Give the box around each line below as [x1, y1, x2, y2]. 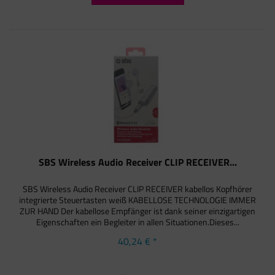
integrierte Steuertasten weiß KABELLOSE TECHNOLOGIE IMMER [19, 193, 257, 206]
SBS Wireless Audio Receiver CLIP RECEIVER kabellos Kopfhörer [23, 182, 253, 195]
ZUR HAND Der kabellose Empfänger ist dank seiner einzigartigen [20, 204, 256, 217]
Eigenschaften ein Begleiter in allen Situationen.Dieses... [36, 215, 239, 228]
